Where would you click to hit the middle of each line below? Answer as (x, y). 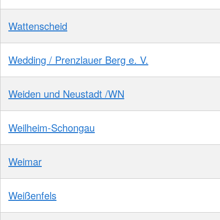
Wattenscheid (38, 26)
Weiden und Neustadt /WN (66, 93)
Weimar (25, 161)
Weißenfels (32, 195)
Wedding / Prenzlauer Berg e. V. (78, 59)
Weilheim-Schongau (52, 127)
